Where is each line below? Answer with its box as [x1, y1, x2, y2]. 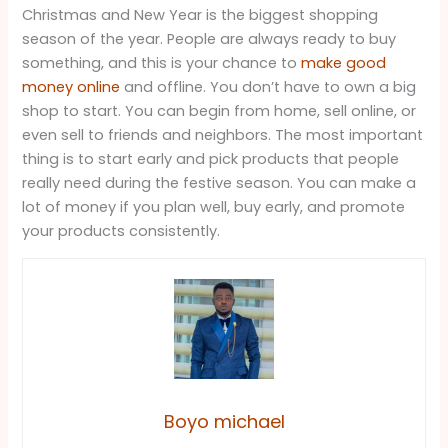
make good [301, 53, 387, 74]
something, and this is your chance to [22, 53, 302, 74]
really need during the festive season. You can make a [22, 173, 417, 194]
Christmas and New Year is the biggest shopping [22, 5, 379, 26]
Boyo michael [163, 409, 285, 435]
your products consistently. [22, 221, 221, 242]
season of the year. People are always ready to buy [22, 29, 397, 50]
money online [22, 77, 121, 98]
